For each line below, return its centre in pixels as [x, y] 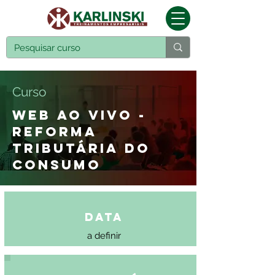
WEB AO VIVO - [79, 115]
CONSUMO [57, 165]
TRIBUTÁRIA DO [81, 148]
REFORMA [55, 132]
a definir [104, 236]
